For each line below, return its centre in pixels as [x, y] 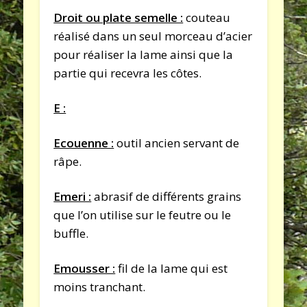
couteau [207, 17]
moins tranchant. [100, 286]
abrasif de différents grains [167, 196]
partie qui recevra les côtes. [128, 73]
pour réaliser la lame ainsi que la [144, 54]
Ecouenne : [84, 143]
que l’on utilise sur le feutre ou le [143, 214]
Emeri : [73, 196]
